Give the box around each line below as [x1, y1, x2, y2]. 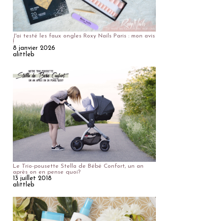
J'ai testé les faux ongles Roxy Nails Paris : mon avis [13, 33, 155, 39]
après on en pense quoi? [13, 169, 80, 175]
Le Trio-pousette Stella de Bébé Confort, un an [13, 163, 144, 169]
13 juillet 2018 [13, 175, 52, 182]
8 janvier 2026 [13, 45, 55, 51]
